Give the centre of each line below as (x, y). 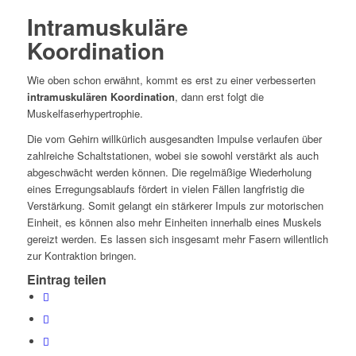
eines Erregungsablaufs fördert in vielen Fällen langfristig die (165, 189)
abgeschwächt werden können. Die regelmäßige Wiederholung (169, 172)
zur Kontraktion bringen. (81, 256)
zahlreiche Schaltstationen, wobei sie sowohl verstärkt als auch (172, 156)
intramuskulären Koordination (101, 97)
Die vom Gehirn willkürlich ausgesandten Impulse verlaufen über (174, 139)
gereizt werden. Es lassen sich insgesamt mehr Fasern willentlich (177, 239)
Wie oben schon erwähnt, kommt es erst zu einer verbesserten (171, 80)
